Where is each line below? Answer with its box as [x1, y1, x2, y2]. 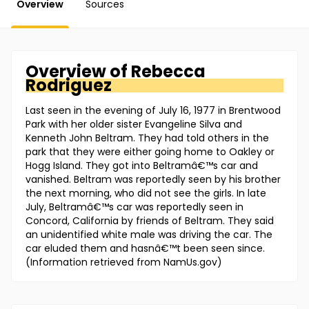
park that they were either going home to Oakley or [26, 145, 275, 159]
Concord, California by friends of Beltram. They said [26, 214, 274, 228]
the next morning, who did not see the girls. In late [26, 186, 266, 201]
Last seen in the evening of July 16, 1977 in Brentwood [26, 103, 281, 118]
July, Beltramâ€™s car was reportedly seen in [26, 200, 243, 215]
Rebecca [131, 60, 206, 83]
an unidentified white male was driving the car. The [26, 228, 272, 242]
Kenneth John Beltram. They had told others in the [26, 131, 269, 146]
